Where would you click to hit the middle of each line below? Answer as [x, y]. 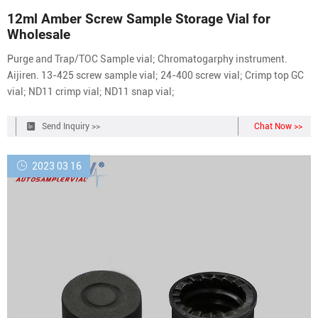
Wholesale [39, 35]
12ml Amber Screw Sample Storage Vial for [139, 20]
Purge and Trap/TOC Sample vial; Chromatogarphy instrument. [147, 59]
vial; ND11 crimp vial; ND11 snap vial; [91, 92]
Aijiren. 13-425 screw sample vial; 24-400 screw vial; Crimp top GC [155, 76]
